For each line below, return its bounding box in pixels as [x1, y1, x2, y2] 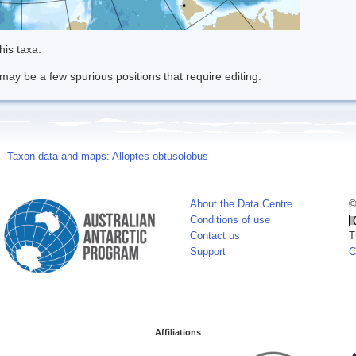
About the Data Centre [190, 198, 292, 210]
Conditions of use [190, 214, 270, 226]
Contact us [190, 230, 240, 242]
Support [190, 246, 226, 257]
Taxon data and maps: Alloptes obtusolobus [7, 150, 208, 162]
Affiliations [155, 327, 201, 337]
